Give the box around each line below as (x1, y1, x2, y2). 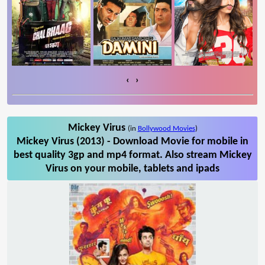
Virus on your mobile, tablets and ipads (46, 163, 219, 174)
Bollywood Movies (137, 124, 195, 132)
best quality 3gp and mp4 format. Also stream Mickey (13, 149, 252, 161)
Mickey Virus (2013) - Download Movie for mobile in (17, 135, 248, 147)
